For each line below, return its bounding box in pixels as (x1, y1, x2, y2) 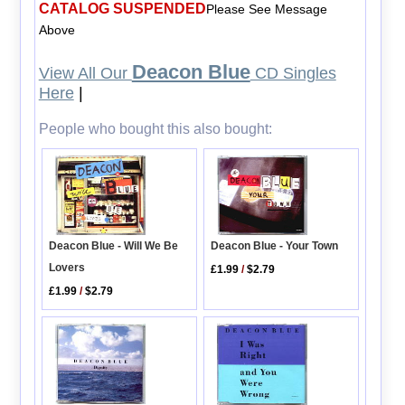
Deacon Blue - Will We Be (49, 239, 179, 252)
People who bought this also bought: (38, 120, 272, 137)
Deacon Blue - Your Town (211, 239, 339, 252)
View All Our (38, 63, 132, 82)
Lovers (49, 260, 86, 274)
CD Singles (250, 63, 336, 82)
